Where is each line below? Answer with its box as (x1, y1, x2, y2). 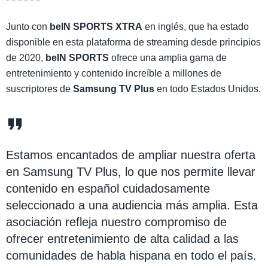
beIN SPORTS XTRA (50, 21, 142, 32)
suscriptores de (6, 83, 73, 94)
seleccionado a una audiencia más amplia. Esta (6, 198, 258, 212)
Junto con (6, 21, 50, 32)
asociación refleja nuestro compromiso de (6, 215, 227, 229)
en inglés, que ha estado (142, 21, 249, 32)
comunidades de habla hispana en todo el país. (6, 248, 257, 262)
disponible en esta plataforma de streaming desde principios (6, 36, 261, 47)
